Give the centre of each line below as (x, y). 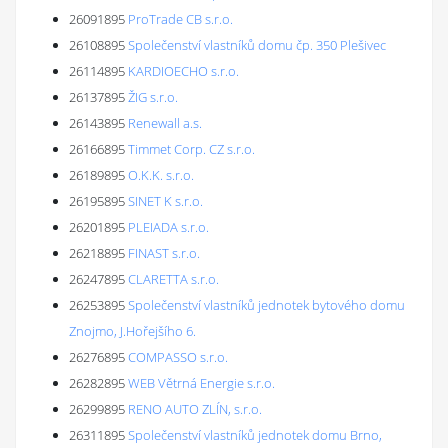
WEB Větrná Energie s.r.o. (201, 383)
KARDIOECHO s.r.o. (183, 71)
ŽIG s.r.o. (153, 97)
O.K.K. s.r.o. (161, 175)
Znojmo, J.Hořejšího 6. (132, 331)
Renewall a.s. (165, 123)
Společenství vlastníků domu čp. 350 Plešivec (257, 45)
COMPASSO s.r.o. (178, 357)
